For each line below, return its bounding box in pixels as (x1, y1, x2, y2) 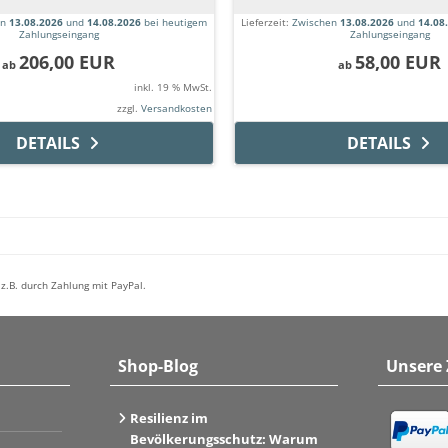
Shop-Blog (117, 355, 198, 378)
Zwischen (292, 15, 340, 30)
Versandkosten (141, 101, 212, 116)
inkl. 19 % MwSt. (134, 80, 212, 95)
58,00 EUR (355, 50, 441, 75)
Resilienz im (129, 409, 208, 428)
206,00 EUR (19, 50, 115, 75)
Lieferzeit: (241, 15, 292, 30)
